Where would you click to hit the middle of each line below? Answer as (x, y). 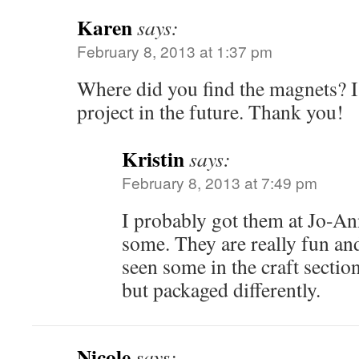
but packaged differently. (221, 289)
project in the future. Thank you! (210, 111)
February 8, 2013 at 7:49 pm (220, 182)
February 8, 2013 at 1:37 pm (175, 50)
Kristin (153, 158)
